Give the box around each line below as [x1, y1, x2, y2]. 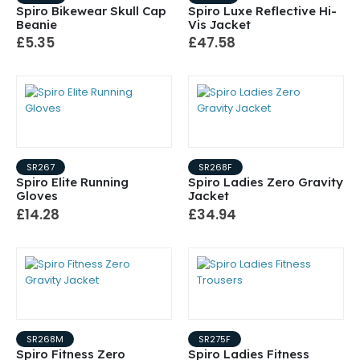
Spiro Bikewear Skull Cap [16, 2, 166, 18]
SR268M [27, 333, 63, 346]
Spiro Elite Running [16, 174, 129, 190]
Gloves [16, 188, 58, 204]
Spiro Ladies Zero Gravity [188, 174, 343, 190]
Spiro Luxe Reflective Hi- [188, 2, 337, 18]
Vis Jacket [188, 16, 251, 32]
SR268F [198, 161, 232, 174]
